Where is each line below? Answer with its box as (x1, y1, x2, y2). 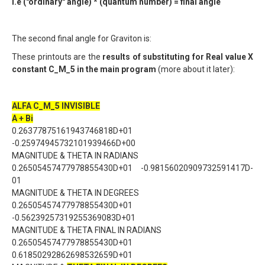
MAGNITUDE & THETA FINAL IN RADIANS (12, 225, 161, 235)
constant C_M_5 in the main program (12, 64, 156, 74)
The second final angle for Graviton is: (12, 34, 151, 43)
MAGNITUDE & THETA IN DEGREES (12, 188, 139, 198)
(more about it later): (156, 64, 235, 74)
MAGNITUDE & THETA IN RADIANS (12, 151, 138, 160)
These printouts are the (12, 52, 102, 62)
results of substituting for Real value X (102, 52, 253, 62)
